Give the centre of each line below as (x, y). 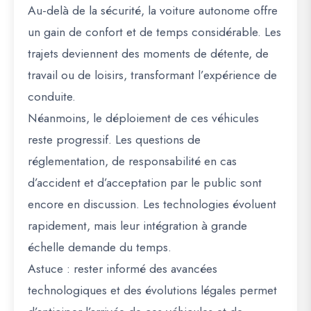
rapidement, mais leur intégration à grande (137, 226)
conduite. (52, 96)
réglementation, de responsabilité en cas (132, 161)
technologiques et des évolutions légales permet (152, 290)
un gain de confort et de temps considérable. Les (154, 32)
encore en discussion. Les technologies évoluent (152, 204)
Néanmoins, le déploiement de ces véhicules (143, 118)
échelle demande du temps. (100, 247)
